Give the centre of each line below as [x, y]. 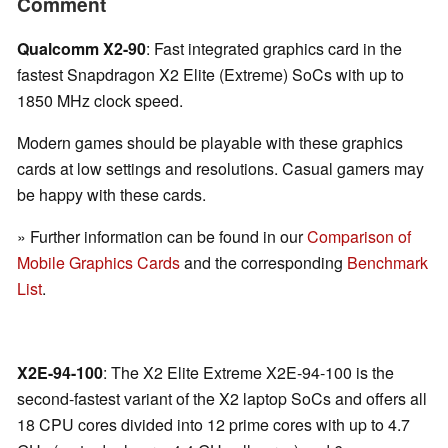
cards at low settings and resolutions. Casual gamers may [220, 169]
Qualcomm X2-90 [81, 49]
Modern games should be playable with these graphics [210, 143]
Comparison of [359, 237]
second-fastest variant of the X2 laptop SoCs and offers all [222, 399]
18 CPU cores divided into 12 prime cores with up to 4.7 [213, 425]
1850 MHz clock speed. [100, 101]
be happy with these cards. [111, 195]
